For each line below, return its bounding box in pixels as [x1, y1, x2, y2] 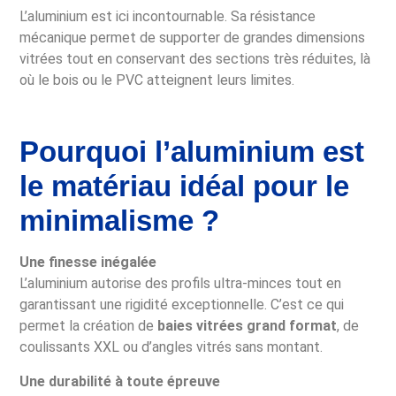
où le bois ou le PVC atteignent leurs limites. [19, 72, 295, 89]
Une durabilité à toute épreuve [19, 372, 221, 390]
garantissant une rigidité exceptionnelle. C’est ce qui [19, 296, 345, 314]
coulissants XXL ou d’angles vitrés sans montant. [19, 339, 324, 356]
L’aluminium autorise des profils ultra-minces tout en [19, 275, 342, 293]
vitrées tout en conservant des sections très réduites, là [19, 50, 371, 68]
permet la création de [19, 317, 158, 335]
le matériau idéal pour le [19, 170, 350, 203]
